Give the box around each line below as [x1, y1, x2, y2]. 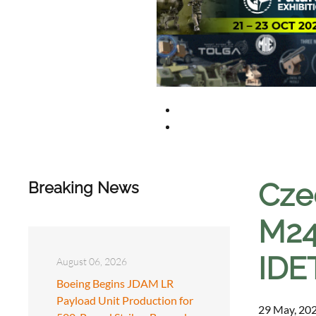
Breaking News [28, 178, 139, 197]
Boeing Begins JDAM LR [56, 276, 174, 290]
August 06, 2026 [56, 255, 127, 267]
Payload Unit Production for [56, 293, 193, 307]
